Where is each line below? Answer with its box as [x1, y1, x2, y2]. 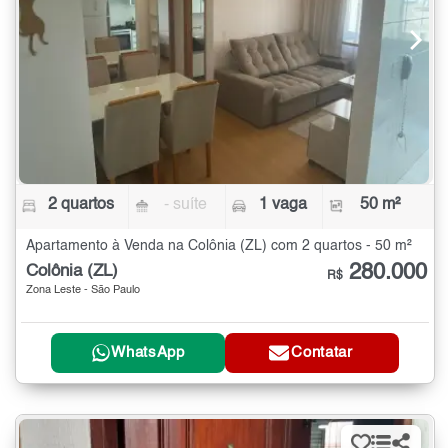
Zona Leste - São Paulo [26, 285, 140, 297]
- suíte [164, 197, 208, 214]
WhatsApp [111, 345, 185, 361]
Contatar [291, 345, 353, 361]
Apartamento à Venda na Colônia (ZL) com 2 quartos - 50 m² [26, 239, 412, 254]
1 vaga [258, 197, 307, 214]
